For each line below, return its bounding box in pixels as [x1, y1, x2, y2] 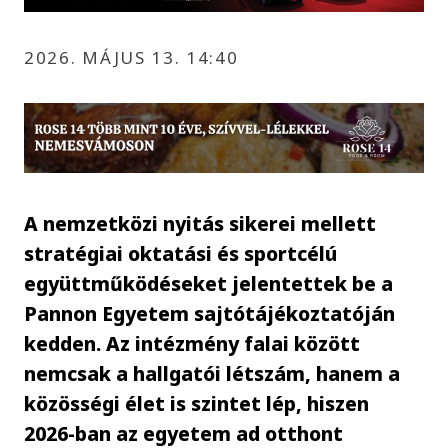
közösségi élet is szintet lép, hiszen [24, 389, 370, 417]
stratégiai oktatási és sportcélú [24, 239, 338, 267]
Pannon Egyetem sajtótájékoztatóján [24, 299, 396, 327]
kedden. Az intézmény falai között [24, 329, 361, 357]
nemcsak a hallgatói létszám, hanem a [24, 359, 401, 387]
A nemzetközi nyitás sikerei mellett [24, 209, 377, 237]
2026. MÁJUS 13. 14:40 [24, 45, 239, 69]
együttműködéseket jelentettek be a [24, 269, 394, 297]
